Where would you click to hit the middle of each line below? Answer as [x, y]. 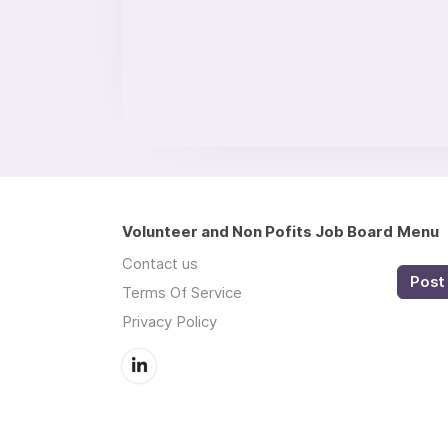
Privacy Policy [169, 321]
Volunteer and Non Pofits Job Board [257, 231]
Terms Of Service [182, 292]
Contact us [160, 263]
